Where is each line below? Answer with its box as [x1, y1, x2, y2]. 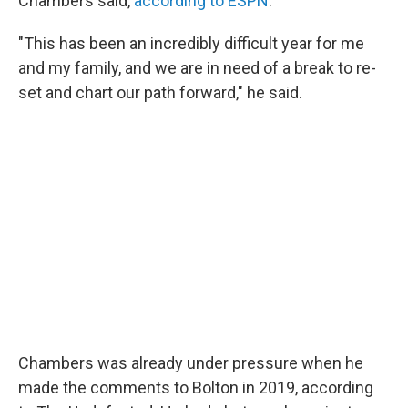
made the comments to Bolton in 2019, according [18, 377, 373, 397]
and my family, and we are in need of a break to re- [18, 58, 376, 77]
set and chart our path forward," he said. [18, 83, 302, 102]
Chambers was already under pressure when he [18, 352, 363, 372]
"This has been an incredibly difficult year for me [18, 34, 364, 53]
